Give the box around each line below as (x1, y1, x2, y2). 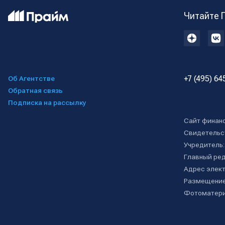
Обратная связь (8, 86, 63, 94)
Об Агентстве (8, 74, 55, 82)
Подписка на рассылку (8, 98, 86, 106)
